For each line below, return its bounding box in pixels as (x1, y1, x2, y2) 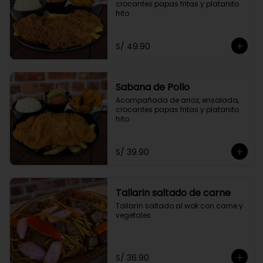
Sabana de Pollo (115, 80, 190, 94)
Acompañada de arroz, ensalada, (115, 95, 239, 105)
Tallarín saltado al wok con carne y (115, 201, 243, 211)
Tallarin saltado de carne (115, 186, 231, 200)
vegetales (115, 210, 151, 220)
